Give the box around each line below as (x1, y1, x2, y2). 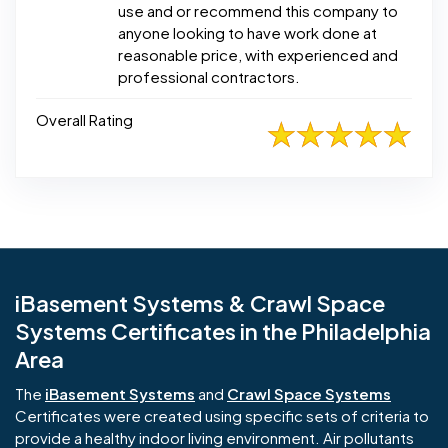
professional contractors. (118, 67, 300, 87)
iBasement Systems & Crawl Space (15, 289, 385, 318)
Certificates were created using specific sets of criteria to (15, 406, 429, 426)
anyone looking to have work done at (118, 23, 377, 43)
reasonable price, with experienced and (118, 45, 398, 65)
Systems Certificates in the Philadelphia (15, 317, 431, 346)
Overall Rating (36, 110, 133, 130)
